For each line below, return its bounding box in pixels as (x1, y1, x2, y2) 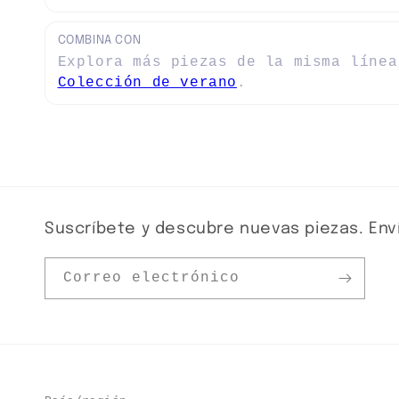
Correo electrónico (63, 270, 240, 286)
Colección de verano (57, 74, 237, 91)
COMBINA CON (57, 34, 142, 46)
